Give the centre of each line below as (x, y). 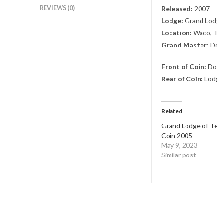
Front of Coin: (184, 67)
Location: (177, 33)
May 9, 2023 (179, 145)
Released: (177, 8)
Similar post (179, 155)
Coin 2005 (177, 135)
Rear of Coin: (182, 79)
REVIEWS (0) (57, 8)
